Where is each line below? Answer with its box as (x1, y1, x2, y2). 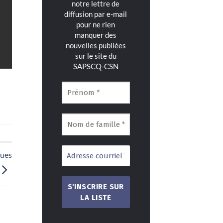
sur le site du (75, 51, 116, 60)
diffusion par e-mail (64, 9, 127, 18)
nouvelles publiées (65, 41, 126, 50)
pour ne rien (76, 20, 115, 29)
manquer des (75, 30, 117, 39)
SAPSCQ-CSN (73, 62, 118, 71)
